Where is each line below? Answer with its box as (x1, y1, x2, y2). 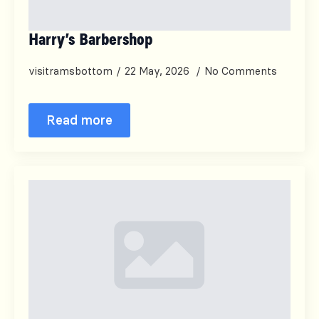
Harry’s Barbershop (28, 32, 152, 48)
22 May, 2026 (125, 65, 192, 78)
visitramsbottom (28, 65, 113, 78)
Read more (46, 112, 113, 128)
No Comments (204, 65, 277, 78)
